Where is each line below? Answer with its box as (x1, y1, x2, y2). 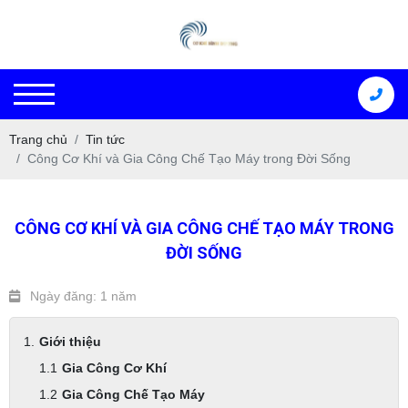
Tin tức (86, 132, 125, 148)
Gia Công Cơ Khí (62, 361, 167, 376)
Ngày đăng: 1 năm (30, 289, 137, 304)
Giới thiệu (39, 334, 101, 350)
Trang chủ (9, 132, 67, 148)
